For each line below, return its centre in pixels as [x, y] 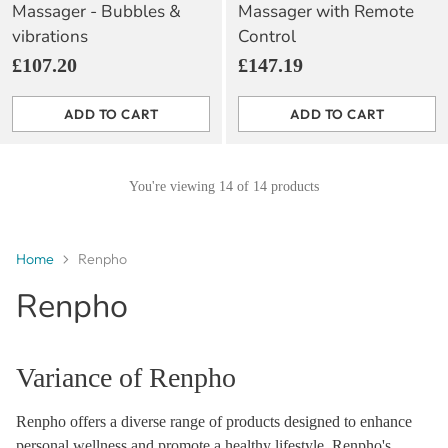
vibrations [50, 36]
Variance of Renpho [126, 377]
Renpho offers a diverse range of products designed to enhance [214, 421]
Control [267, 36]
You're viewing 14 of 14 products [224, 186]
